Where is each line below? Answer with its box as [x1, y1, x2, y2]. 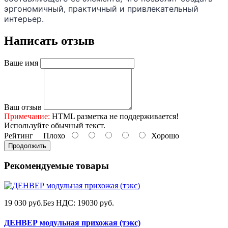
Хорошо [147, 131, 179, 140]
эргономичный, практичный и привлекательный [4, 3, 198, 14]
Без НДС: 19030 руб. [43, 198, 114, 208]
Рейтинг [4, 131, 33, 140]
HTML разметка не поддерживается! [50, 111, 179, 121]
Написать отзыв [4, 34, 95, 47]
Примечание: [4, 111, 50, 121]
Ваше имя [4, 58, 38, 67]
